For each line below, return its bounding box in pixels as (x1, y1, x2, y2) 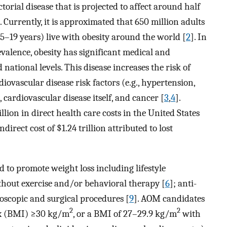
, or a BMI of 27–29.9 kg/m (73, 208, 177, 219)
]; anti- (170, 177, 197, 189)
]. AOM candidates (134, 193, 205, 204)
